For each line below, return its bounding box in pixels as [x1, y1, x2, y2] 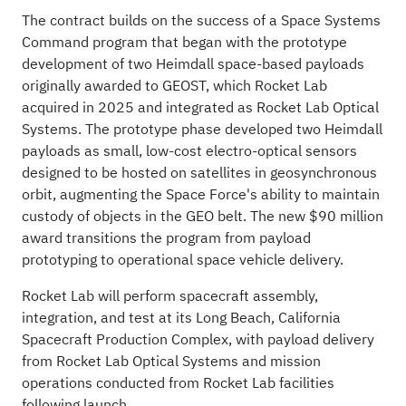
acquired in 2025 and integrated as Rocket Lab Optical [21, 96, 379, 119]
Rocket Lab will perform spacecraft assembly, [21, 285, 318, 307]
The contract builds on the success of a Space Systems [21, 9, 381, 32]
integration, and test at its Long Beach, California [21, 306, 341, 329]
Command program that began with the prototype [21, 31, 347, 53]
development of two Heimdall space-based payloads [21, 53, 364, 75]
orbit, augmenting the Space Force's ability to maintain [21, 183, 380, 206]
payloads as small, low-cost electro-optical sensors [21, 140, 357, 162]
